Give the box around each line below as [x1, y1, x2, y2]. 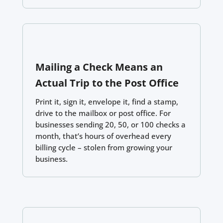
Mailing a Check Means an [35, 60, 163, 74]
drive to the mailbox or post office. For [35, 108, 171, 118]
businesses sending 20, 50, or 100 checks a [35, 119, 186, 129]
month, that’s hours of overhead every [35, 130, 171, 141]
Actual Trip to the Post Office [35, 76, 179, 90]
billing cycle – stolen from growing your [35, 142, 172, 152]
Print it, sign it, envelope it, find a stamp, [35, 96, 178, 107]
